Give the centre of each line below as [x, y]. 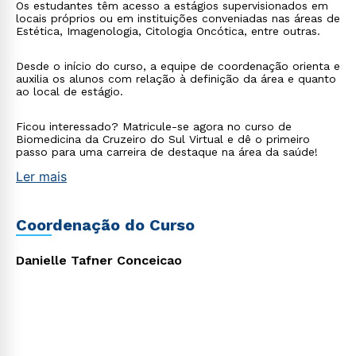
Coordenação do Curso [105, 225]
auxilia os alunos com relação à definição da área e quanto [176, 79]
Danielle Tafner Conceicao [99, 260]
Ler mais [41, 176]
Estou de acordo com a [103, 112]
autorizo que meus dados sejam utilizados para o [164, 127]
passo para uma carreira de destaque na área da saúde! [167, 152]
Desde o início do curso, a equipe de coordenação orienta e [178, 66]
